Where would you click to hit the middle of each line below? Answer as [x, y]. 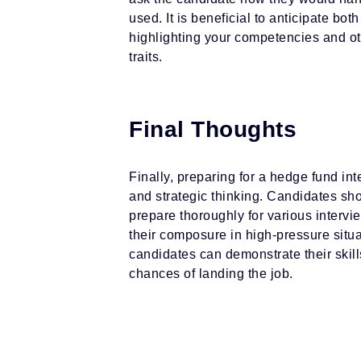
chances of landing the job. [211, 274]
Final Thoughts [213, 129]
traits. [146, 57]
